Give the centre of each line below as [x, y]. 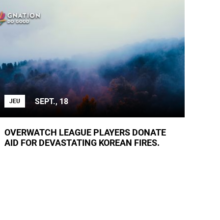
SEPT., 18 [52, 101]
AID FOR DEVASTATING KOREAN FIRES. [82, 143]
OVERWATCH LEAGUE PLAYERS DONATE [85, 132]
